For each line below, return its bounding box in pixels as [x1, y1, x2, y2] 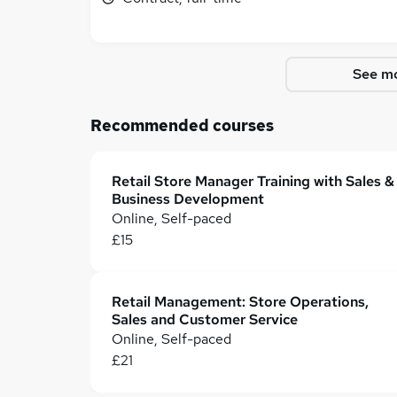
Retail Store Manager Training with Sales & [112, 172, 394, 191]
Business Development [112, 190, 264, 208]
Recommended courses [90, 115, 274, 136]
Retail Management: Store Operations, [112, 292, 369, 311]
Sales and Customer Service [112, 310, 298, 329]
